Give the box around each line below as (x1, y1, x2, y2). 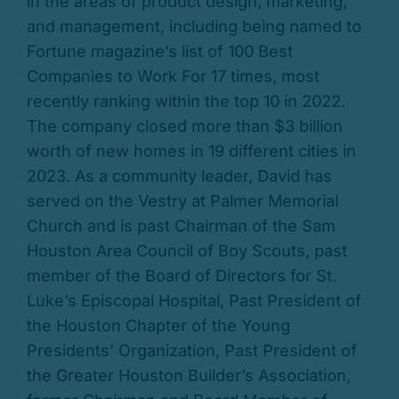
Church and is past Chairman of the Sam (26, 216, 336, 236)
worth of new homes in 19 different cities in (26, 142, 356, 161)
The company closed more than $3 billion (26, 117, 343, 136)
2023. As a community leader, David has (26, 167, 332, 186)
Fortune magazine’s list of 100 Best (26, 42, 293, 61)
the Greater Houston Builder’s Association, (26, 366, 351, 386)
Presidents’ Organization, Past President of (26, 341, 357, 361)
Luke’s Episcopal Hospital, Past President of (26, 291, 362, 311)
